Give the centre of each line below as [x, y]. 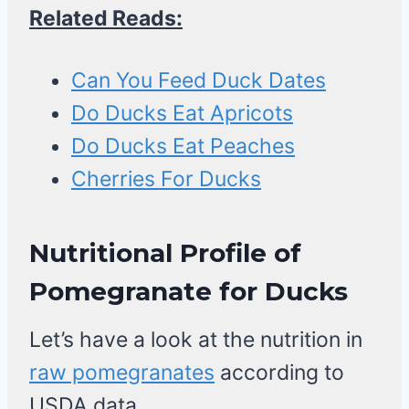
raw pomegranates [122, 373]
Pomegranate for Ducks [189, 292]
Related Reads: [106, 19]
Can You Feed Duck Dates [199, 81]
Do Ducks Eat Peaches [183, 147]
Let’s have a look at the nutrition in [196, 340]
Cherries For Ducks [166, 179]
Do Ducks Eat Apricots [182, 114]
